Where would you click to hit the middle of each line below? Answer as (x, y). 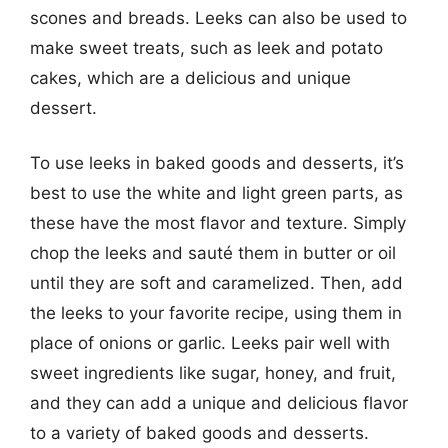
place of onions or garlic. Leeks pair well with (210, 343)
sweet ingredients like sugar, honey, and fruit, (213, 373)
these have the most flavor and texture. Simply (218, 223)
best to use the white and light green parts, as (216, 193)
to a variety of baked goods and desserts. (199, 433)
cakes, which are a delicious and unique (190, 77)
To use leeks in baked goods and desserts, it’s (217, 163)
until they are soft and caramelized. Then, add (216, 283)
